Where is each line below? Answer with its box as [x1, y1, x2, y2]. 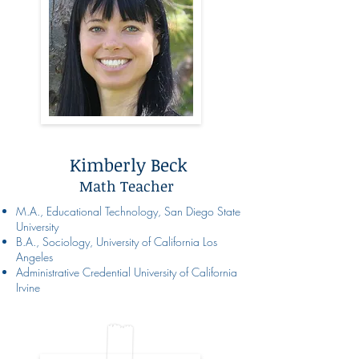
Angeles [16, 248, 66, 264]
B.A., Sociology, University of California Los [16, 233, 217, 249]
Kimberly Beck [70, 151, 188, 176]
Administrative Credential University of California [16, 264, 237, 280]
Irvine [16, 279, 40, 295]
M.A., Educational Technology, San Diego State [16, 203, 240, 219]
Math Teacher [79, 175, 178, 196]
